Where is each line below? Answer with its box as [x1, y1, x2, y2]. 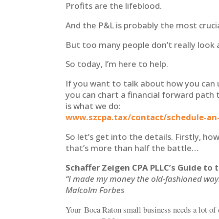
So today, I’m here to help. [66, 58, 169, 70]
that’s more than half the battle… [66, 142, 199, 153]
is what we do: [66, 100, 121, 112]
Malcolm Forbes [66, 184, 127, 196]
